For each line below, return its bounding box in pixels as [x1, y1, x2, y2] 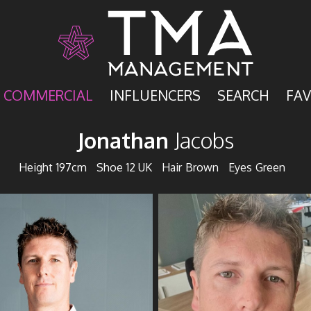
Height [19, 160, 53, 174]
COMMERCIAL [3, 86, 93, 104]
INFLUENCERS [110, 86, 201, 104]
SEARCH [217, 86, 269, 104]
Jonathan [77, 126, 174, 153]
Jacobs [174, 126, 234, 153]
